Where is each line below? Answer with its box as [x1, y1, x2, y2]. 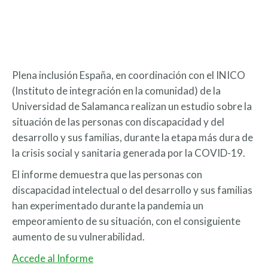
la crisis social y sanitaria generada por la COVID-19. [12, 147, 245, 159]
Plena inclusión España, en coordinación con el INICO [12, 69, 245, 81]
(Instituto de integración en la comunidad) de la [12, 84, 221, 97]
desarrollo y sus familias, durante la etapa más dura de [12, 131, 253, 144]
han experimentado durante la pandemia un [12, 199, 203, 212]
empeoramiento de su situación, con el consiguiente [12, 215, 240, 227]
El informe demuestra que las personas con [12, 168, 202, 181]
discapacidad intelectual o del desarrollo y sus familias [12, 184, 252, 196]
